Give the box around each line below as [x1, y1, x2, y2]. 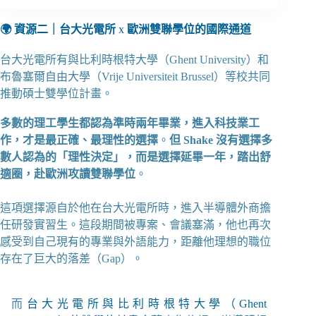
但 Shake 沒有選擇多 [169, 134, 272, 147]
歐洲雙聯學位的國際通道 [127, 23, 251, 35]
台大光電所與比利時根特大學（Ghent [26, 298, 267, 310]
